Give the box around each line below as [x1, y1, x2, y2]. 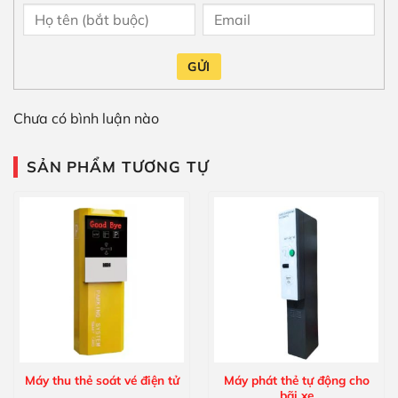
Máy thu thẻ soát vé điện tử [24, 372, 179, 388]
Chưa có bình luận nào [13, 109, 159, 128]
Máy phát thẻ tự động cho [223, 372, 370, 388]
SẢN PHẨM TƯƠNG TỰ [27, 157, 210, 177]
